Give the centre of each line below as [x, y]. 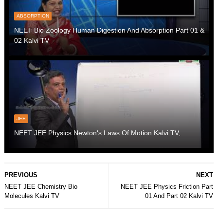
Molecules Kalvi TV [32, 196]
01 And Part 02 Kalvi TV [179, 196]
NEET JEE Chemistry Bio [41, 186]
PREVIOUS [21, 175]
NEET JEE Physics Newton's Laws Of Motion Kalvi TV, [97, 133]
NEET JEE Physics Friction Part [167, 186]
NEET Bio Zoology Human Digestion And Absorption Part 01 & [109, 30]
